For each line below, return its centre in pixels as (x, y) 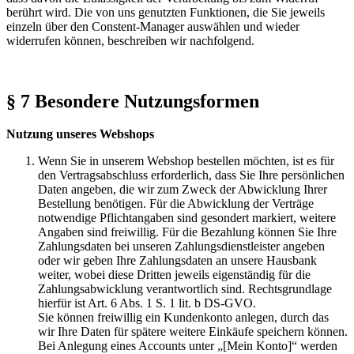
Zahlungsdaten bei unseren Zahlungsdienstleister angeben (181, 247)
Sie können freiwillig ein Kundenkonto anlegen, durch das (183, 318)
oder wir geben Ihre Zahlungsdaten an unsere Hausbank (177, 261)
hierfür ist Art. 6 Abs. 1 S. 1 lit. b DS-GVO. (147, 303)
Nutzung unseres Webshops (80, 134)
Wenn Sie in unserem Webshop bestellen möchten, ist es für (186, 161)
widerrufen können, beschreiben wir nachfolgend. (130, 40)
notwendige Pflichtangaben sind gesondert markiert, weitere (187, 218)
